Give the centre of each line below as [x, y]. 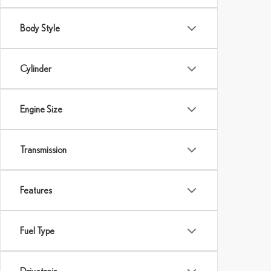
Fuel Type [37, 230]
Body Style [40, 28]
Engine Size [41, 109]
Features [36, 190]
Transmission [43, 149]
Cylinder [36, 68]
